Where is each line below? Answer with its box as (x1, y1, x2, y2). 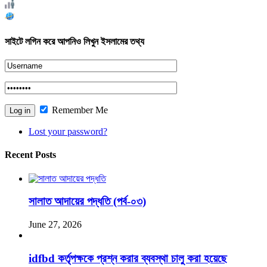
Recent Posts (5, 150, 56, 160)
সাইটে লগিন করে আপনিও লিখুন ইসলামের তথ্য (5, 36, 144, 46)
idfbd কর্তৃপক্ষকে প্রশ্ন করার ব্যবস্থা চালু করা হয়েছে (29, 252, 227, 265)
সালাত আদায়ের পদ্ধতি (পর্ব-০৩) (29, 195, 146, 208)
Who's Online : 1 (14, 13, 80, 23)
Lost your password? (29, 126, 107, 136)
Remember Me (49, 105, 108, 115)
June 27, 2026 (29, 219, 82, 229)
